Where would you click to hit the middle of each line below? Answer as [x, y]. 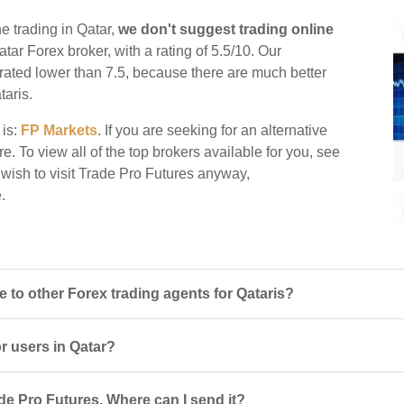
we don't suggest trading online [226, 29]
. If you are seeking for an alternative [212, 130]
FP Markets [59, 130]
